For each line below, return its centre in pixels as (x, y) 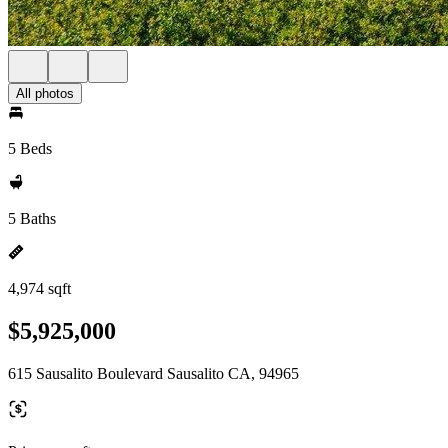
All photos (45, 93)
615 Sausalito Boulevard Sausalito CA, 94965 (153, 373)
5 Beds (30, 148)
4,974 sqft (39, 288)
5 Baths (32, 218)
